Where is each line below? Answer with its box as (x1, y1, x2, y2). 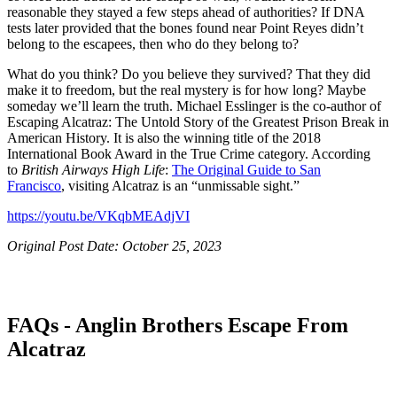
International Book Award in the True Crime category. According (7, 145, 370, 161)
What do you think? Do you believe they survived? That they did (7, 66, 370, 82)
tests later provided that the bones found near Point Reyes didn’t (7, 19, 363, 35)
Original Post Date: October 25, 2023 (7, 237, 222, 253)
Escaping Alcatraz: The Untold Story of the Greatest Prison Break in (7, 113, 389, 129)
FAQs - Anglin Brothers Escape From (7, 314, 348, 338)
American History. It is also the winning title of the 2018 (7, 129, 321, 145)
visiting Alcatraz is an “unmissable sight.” (68, 177, 300, 193)
